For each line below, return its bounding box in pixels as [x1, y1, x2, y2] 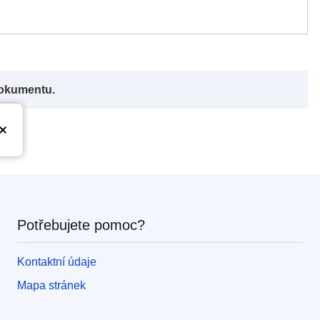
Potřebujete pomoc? [17, 216, 145, 233]
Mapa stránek [17, 279, 86, 291]
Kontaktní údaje [17, 255, 96, 268]
